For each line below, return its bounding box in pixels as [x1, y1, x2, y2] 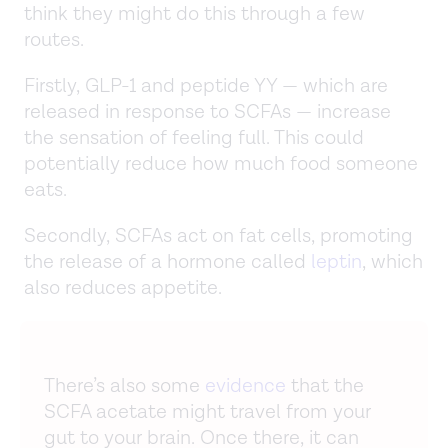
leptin [311, 248, 362, 275]
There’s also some [44, 372, 205, 399]
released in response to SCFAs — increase [24, 98, 391, 125]
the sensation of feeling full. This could [24, 124, 364, 151]
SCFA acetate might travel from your [44, 398, 371, 425]
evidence [205, 372, 286, 399]
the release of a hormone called [24, 248, 311, 275]
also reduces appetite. [24, 274, 222, 301]
